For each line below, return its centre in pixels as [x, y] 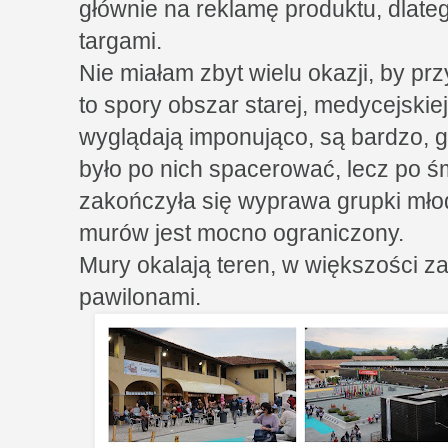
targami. [120, 40]
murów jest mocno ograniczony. [241, 232]
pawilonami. [140, 296]
